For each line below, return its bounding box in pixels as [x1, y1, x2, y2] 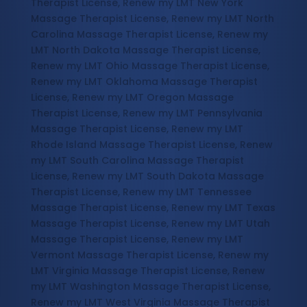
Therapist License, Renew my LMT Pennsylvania [30, 106, 262, 121]
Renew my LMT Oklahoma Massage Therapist [30, 75, 258, 89]
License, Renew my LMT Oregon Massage [30, 90, 234, 105]
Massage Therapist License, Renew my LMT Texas [30, 201, 275, 215]
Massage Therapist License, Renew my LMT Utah [30, 217, 270, 231]
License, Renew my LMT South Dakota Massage [30, 169, 264, 184]
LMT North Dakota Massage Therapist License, [30, 43, 260, 58]
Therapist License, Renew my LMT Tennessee [30, 185, 251, 199]
